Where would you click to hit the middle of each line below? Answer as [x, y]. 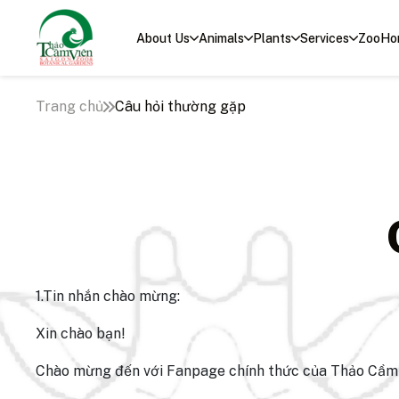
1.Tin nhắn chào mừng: [108, 296]
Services [325, 38]
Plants [272, 38]
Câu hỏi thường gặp [180, 106]
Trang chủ [69, 106]
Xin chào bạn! [81, 334]
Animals [221, 38]
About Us [163, 38]
